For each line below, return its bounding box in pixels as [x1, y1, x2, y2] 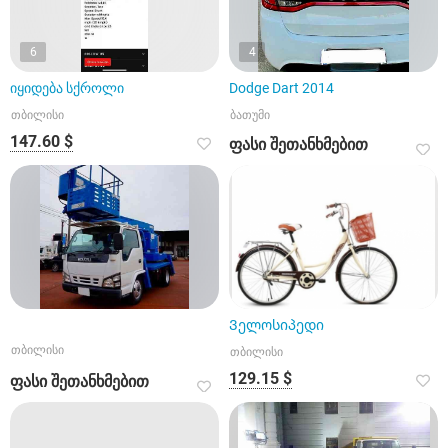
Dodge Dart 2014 [229, 80, 334, 96]
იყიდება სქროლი [10, 80, 124, 96]
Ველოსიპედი [229, 317, 324, 333]
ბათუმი [230, 108, 270, 122]
